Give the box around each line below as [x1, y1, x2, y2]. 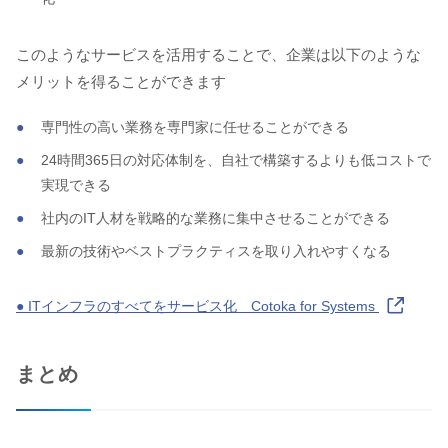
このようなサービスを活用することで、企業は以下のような [16, 45, 421, 63]
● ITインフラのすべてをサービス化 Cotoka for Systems [16, 297, 379, 314]
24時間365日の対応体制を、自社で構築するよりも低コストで [41, 151, 431, 168]
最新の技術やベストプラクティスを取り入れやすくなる [41, 242, 391, 259]
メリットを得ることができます [16, 72, 226, 90]
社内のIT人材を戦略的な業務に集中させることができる [41, 209, 390, 226]
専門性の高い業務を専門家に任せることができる [41, 118, 349, 135]
